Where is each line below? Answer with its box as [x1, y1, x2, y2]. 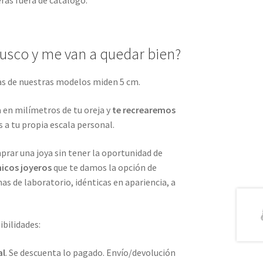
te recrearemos [112, 103, 176, 116]
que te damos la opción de [51, 161, 157, 173]
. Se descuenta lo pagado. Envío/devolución [5, 246, 176, 258]
